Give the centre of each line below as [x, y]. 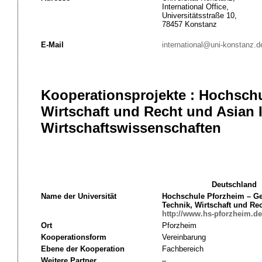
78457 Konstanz [189, 24]
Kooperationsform [73, 237]
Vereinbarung [184, 237]
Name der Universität [78, 196]
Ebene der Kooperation [82, 249]
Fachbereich [182, 249]
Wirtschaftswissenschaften [131, 128]
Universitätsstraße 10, [199, 15]
